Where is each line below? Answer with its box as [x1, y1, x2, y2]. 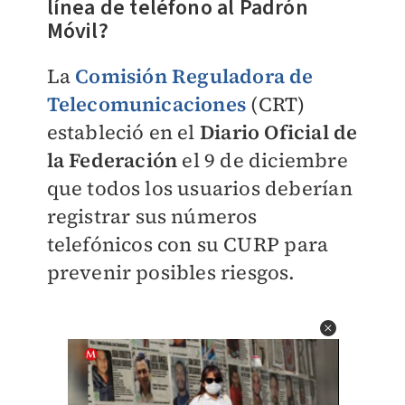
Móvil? [46, 15, 108, 47]
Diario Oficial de [199, 118, 358, 146]
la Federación [46, 146, 178, 174]
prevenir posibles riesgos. [46, 259, 296, 286]
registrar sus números [46, 202, 258, 230]
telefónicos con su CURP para [46, 231, 329, 258]
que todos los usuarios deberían [46, 174, 353, 202]
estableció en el [46, 118, 200, 146]
